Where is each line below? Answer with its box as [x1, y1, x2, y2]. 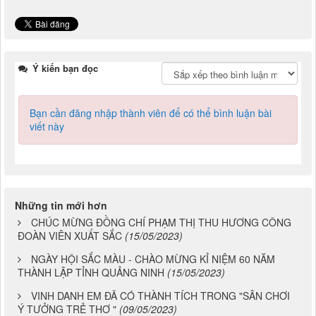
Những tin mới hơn [15, 198, 107, 213]
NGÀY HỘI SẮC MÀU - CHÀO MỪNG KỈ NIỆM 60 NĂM [31, 252, 275, 267]
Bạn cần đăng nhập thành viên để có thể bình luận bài [30, 106, 272, 121]
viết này [30, 119, 64, 134]
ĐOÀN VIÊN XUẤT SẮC [18, 229, 122, 243]
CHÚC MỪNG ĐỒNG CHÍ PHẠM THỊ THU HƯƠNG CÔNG [31, 215, 291, 230]
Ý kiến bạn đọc [30, 61, 98, 75]
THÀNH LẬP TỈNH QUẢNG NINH [18, 265, 164, 280]
